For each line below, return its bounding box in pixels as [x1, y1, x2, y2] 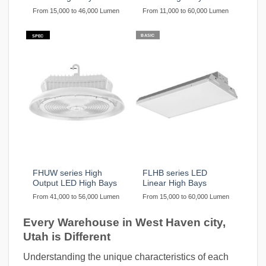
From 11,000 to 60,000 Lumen [142, 7, 229, 15]
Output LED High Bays [33, 178, 118, 188]
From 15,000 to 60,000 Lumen [142, 192, 230, 200]
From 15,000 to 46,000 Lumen [33, 7, 120, 15]
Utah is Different [23, 230, 110, 243]
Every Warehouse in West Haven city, [23, 216, 226, 229]
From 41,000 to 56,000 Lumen [33, 192, 120, 200]
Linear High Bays [142, 178, 207, 188]
